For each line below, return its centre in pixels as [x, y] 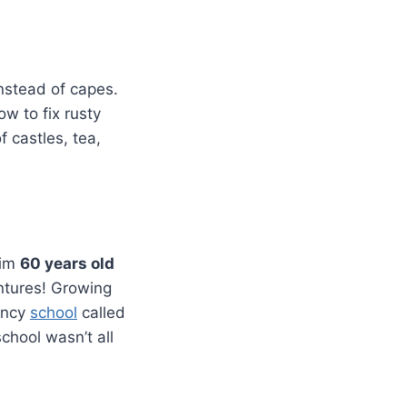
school [54, 312]
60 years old [67, 263]
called [101, 312]
